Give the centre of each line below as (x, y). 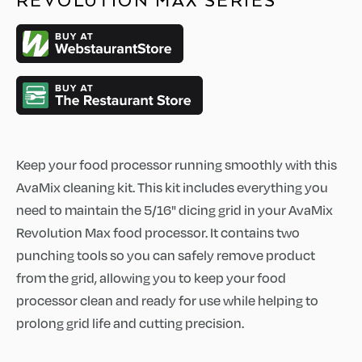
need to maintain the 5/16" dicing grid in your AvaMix (175, 210)
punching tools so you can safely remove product (166, 255)
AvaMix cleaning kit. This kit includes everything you (172, 187)
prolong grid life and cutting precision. (130, 323)
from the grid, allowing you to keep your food (151, 278)
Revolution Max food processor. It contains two (158, 232)
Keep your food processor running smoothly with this (177, 164)
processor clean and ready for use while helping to (167, 300)
